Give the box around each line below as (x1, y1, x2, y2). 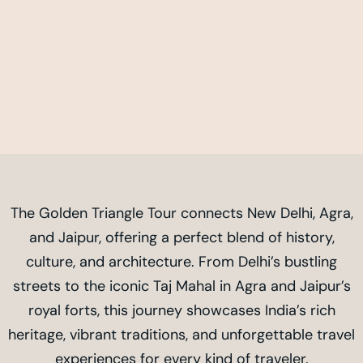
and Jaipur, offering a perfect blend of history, (28, 228, 335, 248)
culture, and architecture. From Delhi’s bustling (26, 252, 337, 272)
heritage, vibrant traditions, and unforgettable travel (8, 325, 355, 345)
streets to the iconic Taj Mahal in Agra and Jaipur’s (12, 276, 351, 297)
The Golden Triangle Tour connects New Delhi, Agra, (10, 203, 353, 224)
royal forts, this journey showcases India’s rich (28, 301, 335, 321)
